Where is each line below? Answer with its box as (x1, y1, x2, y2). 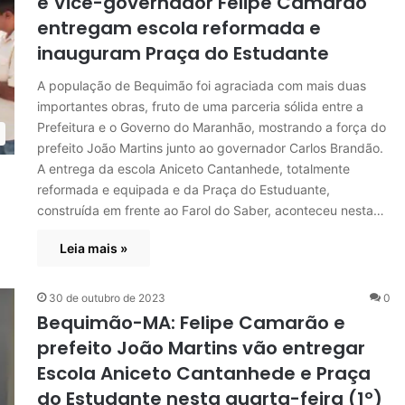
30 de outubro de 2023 (49, 290, 166, 305)
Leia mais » (60, 240, 128, 256)
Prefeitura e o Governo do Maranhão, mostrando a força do (37, 118, 387, 135)
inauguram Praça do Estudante (37, 40, 330, 66)
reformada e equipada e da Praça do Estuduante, (37, 181, 331, 197)
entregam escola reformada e (37, 14, 322, 41)
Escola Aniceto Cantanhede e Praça (37, 360, 372, 386)
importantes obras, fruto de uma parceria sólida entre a (37, 98, 364, 114)
